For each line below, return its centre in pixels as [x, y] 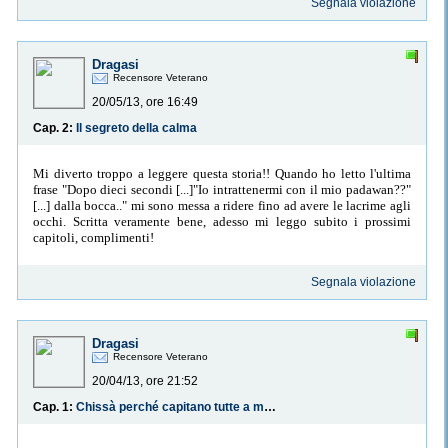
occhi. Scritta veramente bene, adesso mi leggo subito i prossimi [222, 221]
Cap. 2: [54, 128]
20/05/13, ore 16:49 [145, 102]
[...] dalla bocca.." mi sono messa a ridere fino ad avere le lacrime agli [222, 205]
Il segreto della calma [136, 128]
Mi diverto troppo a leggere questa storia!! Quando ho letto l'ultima [222, 173]
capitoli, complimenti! [93, 237]
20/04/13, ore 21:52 [145, 381]
